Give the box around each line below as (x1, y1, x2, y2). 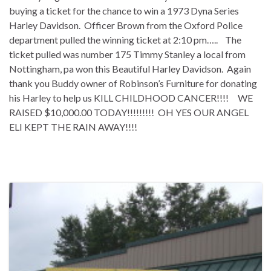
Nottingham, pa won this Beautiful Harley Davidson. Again (9, 63, 251, 75)
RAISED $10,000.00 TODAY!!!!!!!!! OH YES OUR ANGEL (9, 106, 249, 119)
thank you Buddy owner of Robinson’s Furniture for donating (9, 77, 257, 90)
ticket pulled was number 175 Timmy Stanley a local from (9, 48, 246, 60)
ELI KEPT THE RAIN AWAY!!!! (9, 121, 137, 133)
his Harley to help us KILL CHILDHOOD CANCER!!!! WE (9, 92, 253, 104)
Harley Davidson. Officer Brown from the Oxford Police (9, 19, 243, 31)
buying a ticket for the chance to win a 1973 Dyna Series (9, 5, 239, 17)
